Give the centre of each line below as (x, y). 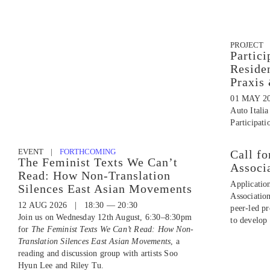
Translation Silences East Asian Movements (95, 241)
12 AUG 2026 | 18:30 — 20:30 (78, 205)
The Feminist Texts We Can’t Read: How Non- (112, 229)
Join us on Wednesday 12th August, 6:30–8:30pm (105, 217)
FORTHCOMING (88, 151)
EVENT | (39, 151)
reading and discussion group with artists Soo (98, 253)
